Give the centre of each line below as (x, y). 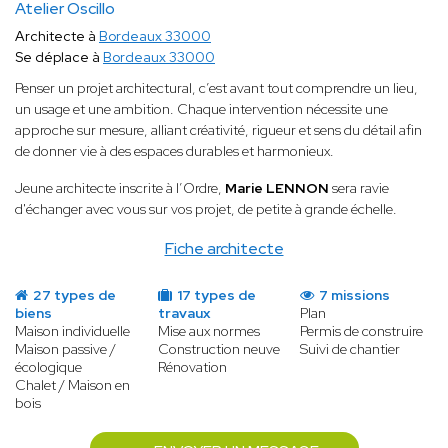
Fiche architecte (224, 249)
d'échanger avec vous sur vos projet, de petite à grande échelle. (206, 209)
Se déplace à (59, 57)
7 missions (353, 295)
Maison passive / (65, 349)
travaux (183, 313)
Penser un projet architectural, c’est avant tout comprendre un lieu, (216, 88)
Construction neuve (218, 349)
